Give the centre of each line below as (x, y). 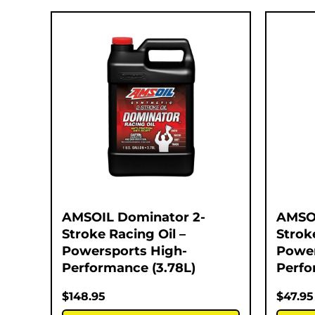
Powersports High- (124, 251)
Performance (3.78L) (129, 268)
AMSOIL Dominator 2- (134, 217)
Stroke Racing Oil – (124, 234)
